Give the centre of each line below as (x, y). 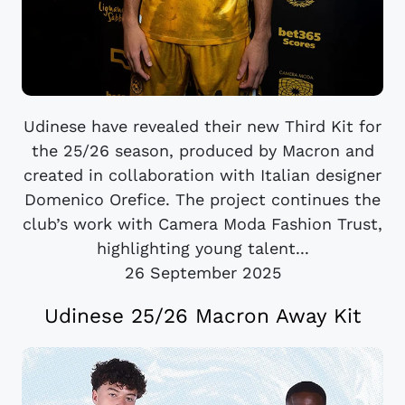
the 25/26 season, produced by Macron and (202, 151)
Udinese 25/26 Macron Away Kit (202, 315)
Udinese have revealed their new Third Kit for (202, 127)
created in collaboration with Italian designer (202, 175)
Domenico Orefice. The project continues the (202, 200)
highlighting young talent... (202, 249)
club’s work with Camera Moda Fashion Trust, (202, 224)
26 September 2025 (202, 273)
